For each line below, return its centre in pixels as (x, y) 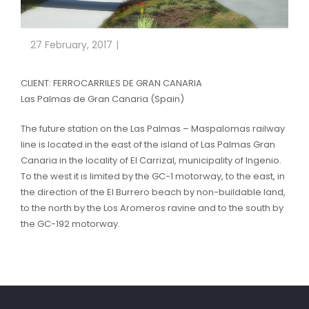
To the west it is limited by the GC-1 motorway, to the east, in (153, 177)
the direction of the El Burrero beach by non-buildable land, (153, 192)
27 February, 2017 (71, 45)
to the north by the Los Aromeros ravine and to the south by (152, 208)
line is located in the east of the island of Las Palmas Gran (148, 145)
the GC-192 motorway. (70, 224)
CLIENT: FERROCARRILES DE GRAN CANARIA (111, 83)
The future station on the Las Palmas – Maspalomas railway (153, 129)
